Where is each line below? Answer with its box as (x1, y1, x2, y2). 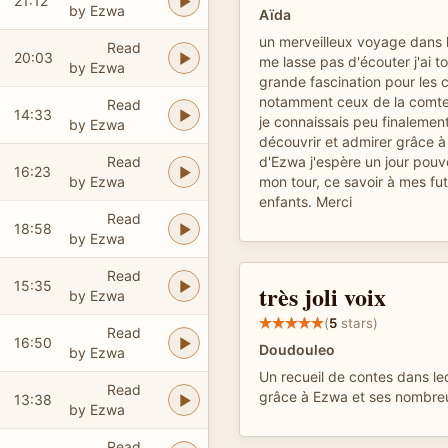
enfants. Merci (259, 193, 352, 210)
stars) (337, 314, 378, 331)
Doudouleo (259, 341, 335, 358)
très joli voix (259, 279, 386, 314)
